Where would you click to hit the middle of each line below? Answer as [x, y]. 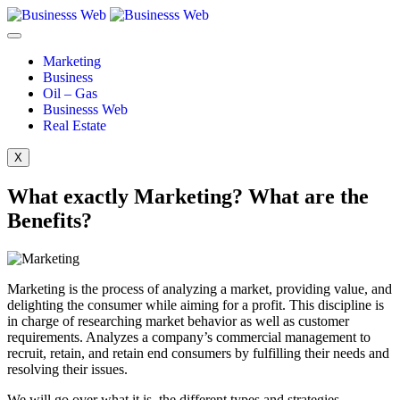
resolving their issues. [67, 369]
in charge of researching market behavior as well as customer [178, 321]
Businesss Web [85, 109]
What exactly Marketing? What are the [188, 196]
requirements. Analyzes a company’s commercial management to [189, 337]
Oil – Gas [70, 93]
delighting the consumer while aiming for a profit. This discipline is [196, 304]
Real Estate [75, 125]
